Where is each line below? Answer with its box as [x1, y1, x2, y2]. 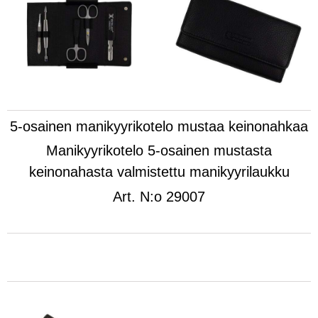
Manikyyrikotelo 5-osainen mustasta [46, 143, 272, 159]
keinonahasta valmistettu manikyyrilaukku [28, 164, 290, 180]
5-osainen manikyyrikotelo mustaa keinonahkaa [10, 119, 308, 135]
